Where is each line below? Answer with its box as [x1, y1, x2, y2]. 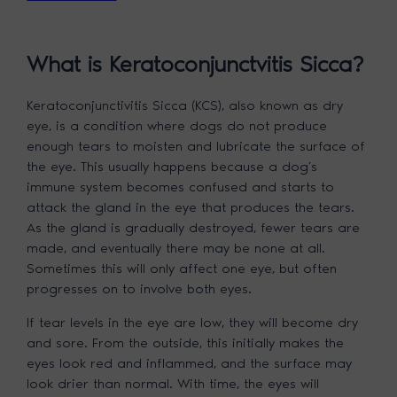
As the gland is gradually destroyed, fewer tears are [27, 220, 361, 236]
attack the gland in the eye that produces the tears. [27, 199, 355, 215]
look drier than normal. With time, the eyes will [27, 376, 320, 392]
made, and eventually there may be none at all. [27, 240, 326, 256]
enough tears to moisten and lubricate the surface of [27, 138, 366, 154]
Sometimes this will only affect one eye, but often [27, 261, 338, 276]
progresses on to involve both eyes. [27, 281, 253, 297]
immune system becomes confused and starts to [27, 179, 335, 195]
